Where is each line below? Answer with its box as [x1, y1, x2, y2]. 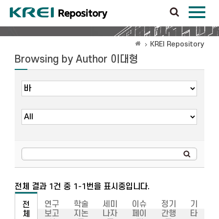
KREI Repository [150, 40, 204, 48]
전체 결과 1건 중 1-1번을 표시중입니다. [15, 182, 150, 191]
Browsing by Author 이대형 [15, 54, 138, 65]
